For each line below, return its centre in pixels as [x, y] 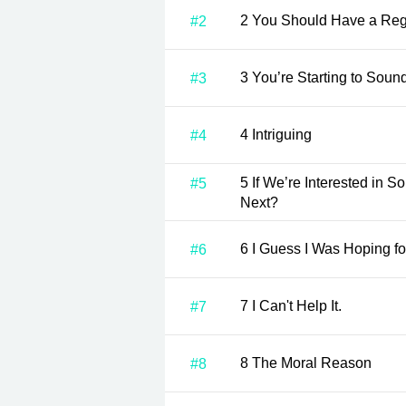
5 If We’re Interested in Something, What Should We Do [246, 183]
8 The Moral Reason [312, 363]
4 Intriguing [282, 135]
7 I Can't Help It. [297, 306]
